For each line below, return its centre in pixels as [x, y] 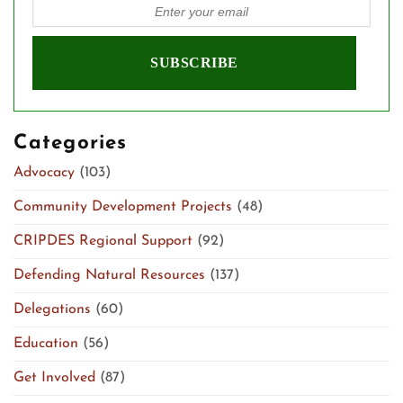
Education [46, 344]
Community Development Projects [123, 207]
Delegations [52, 310]
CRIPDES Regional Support [103, 242]
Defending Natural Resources [109, 276]
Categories [71, 144]
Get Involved [54, 378]
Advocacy [44, 173]
